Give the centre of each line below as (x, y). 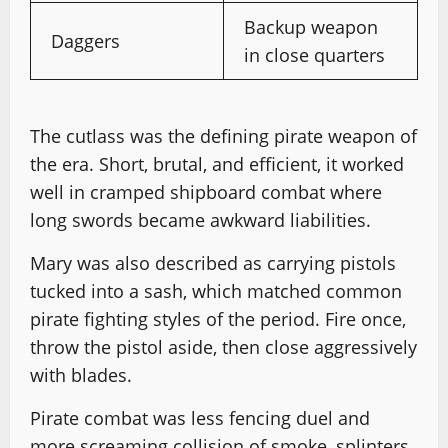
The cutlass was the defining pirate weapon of (223, 135)
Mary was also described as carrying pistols (213, 262)
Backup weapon (311, 26)
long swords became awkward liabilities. (200, 219)
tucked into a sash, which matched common (216, 290)
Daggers (85, 40)
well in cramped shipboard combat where (206, 191)
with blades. (81, 374)
